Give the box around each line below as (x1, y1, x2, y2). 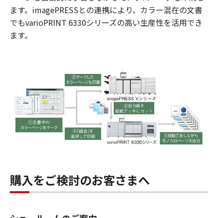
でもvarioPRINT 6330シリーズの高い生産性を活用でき (10, 16, 202, 28)
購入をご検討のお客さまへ (10, 171, 150, 188)
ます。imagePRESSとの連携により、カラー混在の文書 (10, 3, 202, 16)
